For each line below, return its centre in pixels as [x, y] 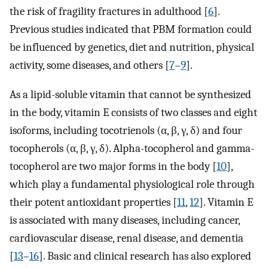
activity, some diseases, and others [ [89, 65]
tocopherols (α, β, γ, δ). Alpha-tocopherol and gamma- [132, 148]
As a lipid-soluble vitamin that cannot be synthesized [130, 94]
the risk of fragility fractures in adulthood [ [109, 11]
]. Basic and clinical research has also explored [145, 256]
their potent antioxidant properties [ [93, 202]
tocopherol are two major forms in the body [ [113, 166]
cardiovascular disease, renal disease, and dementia [127, 238]
